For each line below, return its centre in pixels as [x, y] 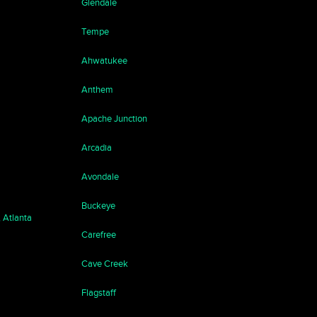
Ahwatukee [104, 60]
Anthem [97, 90]
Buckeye [98, 206]
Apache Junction [114, 119]
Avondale [100, 177]
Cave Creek [104, 264]
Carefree [98, 235]
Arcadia [96, 148]
